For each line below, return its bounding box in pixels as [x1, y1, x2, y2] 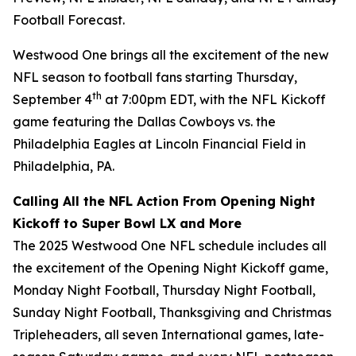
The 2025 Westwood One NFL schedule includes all [13, 238, 327, 253]
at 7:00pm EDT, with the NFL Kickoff [102, 91, 326, 107]
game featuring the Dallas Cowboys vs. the [13, 114, 276, 130]
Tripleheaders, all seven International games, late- [13, 327, 324, 342]
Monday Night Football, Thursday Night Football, [13, 282, 315, 298]
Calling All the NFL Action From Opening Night [13, 193, 315, 209]
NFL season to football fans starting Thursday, [13, 69, 297, 85]
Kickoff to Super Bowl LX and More [13, 215, 242, 231]
